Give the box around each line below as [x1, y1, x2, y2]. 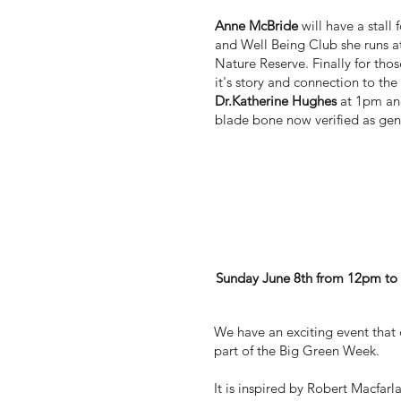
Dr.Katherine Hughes [215, 91, 337, 109]
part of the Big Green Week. [214, 341, 380, 359]
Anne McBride [215, 16, 298, 34]
